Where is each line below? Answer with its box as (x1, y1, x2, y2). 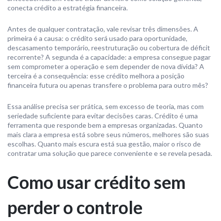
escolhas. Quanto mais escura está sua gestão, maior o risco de (7, 140, 201, 148)
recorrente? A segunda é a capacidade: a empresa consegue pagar (7, 53, 211, 61)
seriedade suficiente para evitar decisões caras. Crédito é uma (7, 111, 198, 120)
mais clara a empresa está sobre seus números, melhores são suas (7, 130, 209, 139)
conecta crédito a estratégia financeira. (7, 3, 128, 12)
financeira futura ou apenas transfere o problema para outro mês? (7, 81, 208, 89)
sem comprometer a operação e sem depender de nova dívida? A (7, 62, 204, 71)
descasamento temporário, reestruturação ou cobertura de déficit (7, 43, 210, 52)
